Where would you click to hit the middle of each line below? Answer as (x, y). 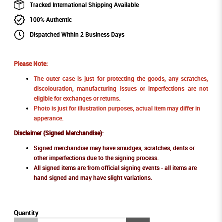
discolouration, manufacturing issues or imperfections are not (121, 89)
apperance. (48, 118)
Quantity (26, 213)
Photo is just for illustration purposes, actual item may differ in (117, 109)
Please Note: (30, 64)
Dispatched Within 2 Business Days (77, 35)
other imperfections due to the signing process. (96, 158)
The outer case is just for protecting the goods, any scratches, (121, 79)
